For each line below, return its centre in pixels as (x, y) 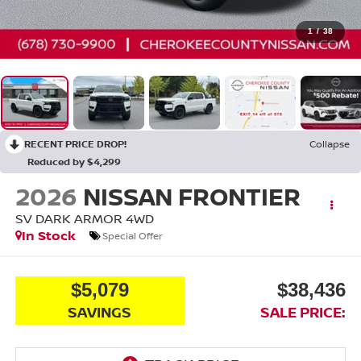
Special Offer (132, 235)
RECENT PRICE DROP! (75, 143)
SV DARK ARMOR (68, 219)
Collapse (330, 143)
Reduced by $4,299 (74, 161)
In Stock (48, 236)
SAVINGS (100, 311)
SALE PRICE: (303, 311)
